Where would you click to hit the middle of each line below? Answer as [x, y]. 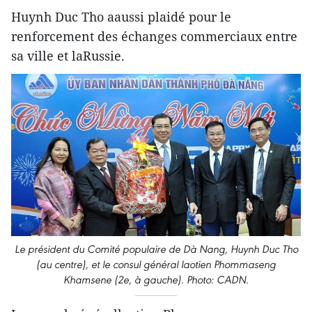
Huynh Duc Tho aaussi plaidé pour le [121, 17]
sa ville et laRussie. [68, 56]
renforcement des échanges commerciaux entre [154, 37]
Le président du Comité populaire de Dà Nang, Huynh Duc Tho [156, 249]
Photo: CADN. [216, 280]
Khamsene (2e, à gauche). [124, 280]
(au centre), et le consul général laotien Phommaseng [156, 265]
